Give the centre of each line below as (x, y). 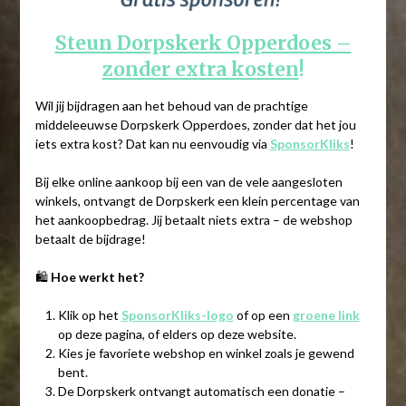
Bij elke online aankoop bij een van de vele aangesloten (188, 181)
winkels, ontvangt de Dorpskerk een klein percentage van (197, 200)
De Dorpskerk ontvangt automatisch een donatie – (201, 391)
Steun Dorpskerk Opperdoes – (203, 43)
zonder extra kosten (200, 69)
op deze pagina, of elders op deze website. (177, 333)
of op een (264, 314)
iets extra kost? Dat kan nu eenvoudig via (152, 143)
